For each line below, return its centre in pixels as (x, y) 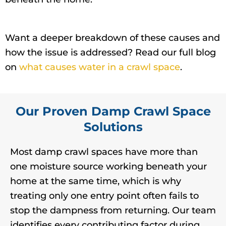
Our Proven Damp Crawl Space (113, 111)
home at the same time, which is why (96, 181)
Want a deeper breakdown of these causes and (112, 38)
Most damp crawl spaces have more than (104, 152)
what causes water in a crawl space (100, 67)
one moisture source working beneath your (108, 166)
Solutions (113, 127)
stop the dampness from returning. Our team (113, 210)
